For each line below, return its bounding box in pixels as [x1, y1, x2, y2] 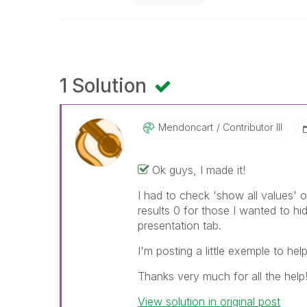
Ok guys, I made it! [152, 163, 246, 177]
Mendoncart [158, 121, 214, 133]
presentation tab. [138, 219, 222, 232]
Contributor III [220, 121, 283, 133]
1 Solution [60, 74, 151, 97]
